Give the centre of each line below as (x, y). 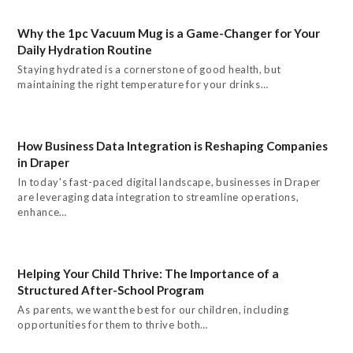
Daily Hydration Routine (85, 49)
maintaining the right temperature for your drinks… (143, 84)
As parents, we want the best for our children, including (153, 309)
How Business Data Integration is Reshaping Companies (173, 145)
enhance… (43, 212)
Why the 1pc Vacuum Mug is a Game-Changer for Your (169, 33)
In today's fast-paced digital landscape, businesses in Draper (169, 182)
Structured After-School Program (111, 290)
